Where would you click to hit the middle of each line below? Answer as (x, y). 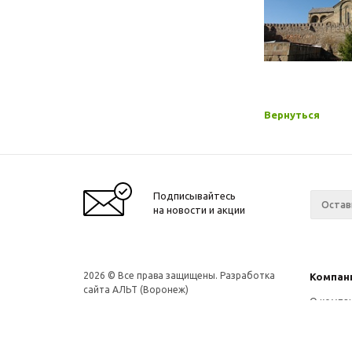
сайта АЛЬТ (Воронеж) (136, 289)
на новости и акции (199, 209)
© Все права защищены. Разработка (191, 275)
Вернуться (292, 114)
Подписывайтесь (194, 195)
